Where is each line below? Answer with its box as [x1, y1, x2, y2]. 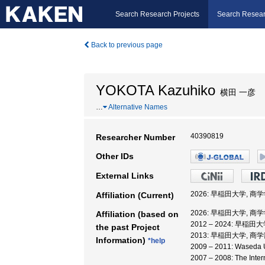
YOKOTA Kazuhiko [96, 82, 215, 98]
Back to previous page [89, 41, 163, 49]
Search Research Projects [115, 10, 199, 18]
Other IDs [96, 151, 134, 161]
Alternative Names [107, 103, 167, 111]
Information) [96, 235, 148, 245]
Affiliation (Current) [96, 190, 174, 200]
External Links [96, 171, 154, 180]
